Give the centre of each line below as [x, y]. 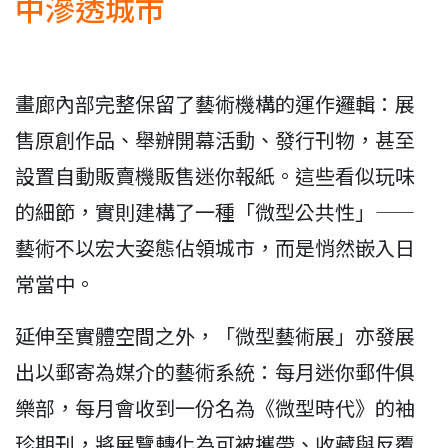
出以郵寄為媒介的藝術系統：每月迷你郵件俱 [215, 371]
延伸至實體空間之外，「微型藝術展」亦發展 [215, 335]
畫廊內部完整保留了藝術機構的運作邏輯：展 [215, 103]
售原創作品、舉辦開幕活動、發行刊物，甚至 [215, 139]
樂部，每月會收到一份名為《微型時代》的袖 [215, 407]
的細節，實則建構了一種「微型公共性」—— [215, 211]
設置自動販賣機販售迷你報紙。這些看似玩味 [215, 175]
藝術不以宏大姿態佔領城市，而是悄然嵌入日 [215, 247]
